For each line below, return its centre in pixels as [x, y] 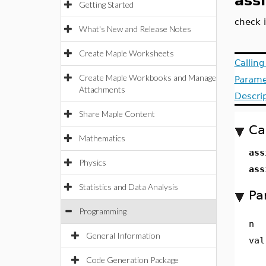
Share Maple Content [117, 114]
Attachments [102, 89]
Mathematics [102, 138]
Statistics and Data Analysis [129, 187]
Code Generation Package [132, 260]
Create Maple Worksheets [126, 53]
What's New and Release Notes [135, 29]
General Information [123, 235]
